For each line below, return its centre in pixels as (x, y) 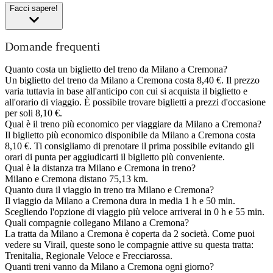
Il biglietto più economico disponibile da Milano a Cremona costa (130, 135)
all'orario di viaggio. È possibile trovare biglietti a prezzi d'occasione (135, 102)
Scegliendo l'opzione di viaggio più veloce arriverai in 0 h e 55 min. (135, 212)
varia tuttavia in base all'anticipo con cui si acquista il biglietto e (126, 91)
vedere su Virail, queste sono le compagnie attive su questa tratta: (129, 245)
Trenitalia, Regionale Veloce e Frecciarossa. (89, 256)
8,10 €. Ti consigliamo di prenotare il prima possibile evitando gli (129, 146)
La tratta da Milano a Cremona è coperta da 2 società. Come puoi (130, 234)
